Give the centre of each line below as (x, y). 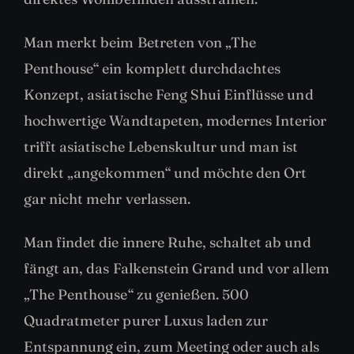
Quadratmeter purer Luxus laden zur (146, 320)
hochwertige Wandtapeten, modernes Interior (175, 120)
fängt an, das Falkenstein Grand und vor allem (177, 268)
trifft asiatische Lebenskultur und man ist (161, 146)
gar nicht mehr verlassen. (107, 198)
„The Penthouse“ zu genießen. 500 (137, 294)
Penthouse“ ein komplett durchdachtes (153, 68)
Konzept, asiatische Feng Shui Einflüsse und (169, 94)
